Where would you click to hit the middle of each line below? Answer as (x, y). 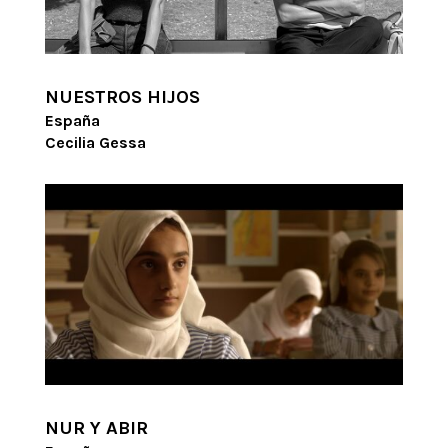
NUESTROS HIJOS (122, 96)
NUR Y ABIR (96, 428)
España (72, 120)
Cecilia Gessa (95, 142)
